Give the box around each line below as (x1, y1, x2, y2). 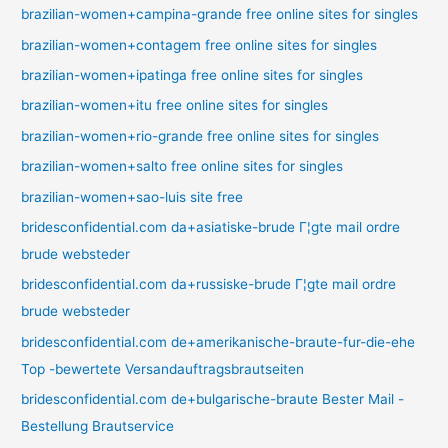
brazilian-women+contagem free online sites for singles (21, 36, 378, 53)
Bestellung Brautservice (21, 418, 175, 435)
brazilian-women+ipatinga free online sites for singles (21, 66, 364, 83)
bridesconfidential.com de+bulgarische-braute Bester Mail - (21, 391, 405, 408)
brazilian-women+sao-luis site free (21, 188, 244, 205)
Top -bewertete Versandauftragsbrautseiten (21, 360, 305, 377)
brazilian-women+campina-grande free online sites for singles (21, 6, 419, 23)
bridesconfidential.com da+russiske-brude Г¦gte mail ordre (21, 276, 397, 293)
